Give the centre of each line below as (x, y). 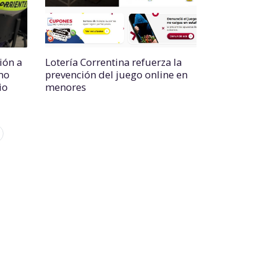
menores (66, 87)
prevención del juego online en (116, 75)
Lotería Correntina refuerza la (113, 62)
